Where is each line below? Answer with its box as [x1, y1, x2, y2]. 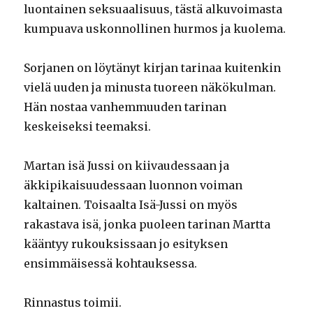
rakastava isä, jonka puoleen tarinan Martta [24, 217, 271, 232]
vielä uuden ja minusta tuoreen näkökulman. [24, 80, 277, 95]
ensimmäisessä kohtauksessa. [24, 256, 198, 271]
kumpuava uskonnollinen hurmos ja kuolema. [24, 22, 286, 36]
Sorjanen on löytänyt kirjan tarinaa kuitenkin [24, 61, 282, 75]
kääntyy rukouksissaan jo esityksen [24, 237, 228, 252]
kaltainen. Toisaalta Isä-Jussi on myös [24, 198, 238, 212]
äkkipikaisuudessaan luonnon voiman [24, 178, 243, 193]
